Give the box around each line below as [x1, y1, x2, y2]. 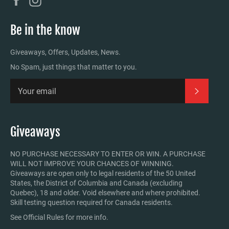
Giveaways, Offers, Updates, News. [10, 48, 121, 57]
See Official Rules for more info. [10, 213, 108, 222]
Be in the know [10, 22, 80, 38]
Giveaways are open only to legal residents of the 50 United [10, 169, 196, 178]
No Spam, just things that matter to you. [10, 63, 137, 72]
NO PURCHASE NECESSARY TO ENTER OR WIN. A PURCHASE [10, 150, 205, 158]
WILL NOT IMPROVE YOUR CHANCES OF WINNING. [10, 159, 174, 168]
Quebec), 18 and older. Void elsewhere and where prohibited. [10, 189, 200, 197]
